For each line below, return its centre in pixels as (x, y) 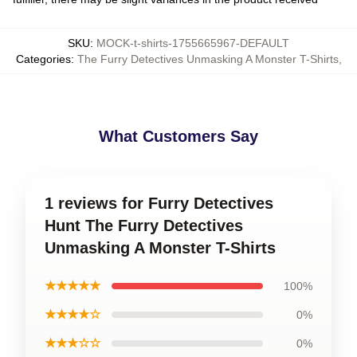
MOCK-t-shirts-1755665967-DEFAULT (193, 43)
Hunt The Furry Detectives (144, 226)
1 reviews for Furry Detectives (159, 203)
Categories (43, 59)
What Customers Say (178, 136)
